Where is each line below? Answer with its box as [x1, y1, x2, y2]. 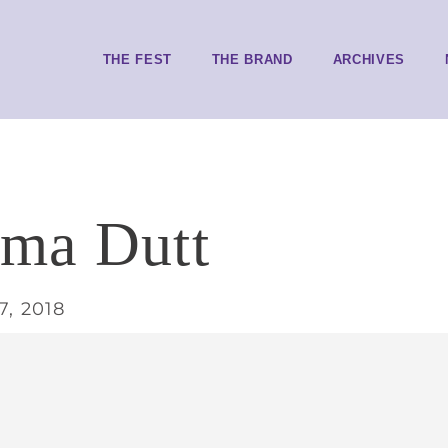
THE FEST [102, 51, 172, 67]
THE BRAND [211, 51, 293, 67]
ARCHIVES [332, 51, 405, 67]
